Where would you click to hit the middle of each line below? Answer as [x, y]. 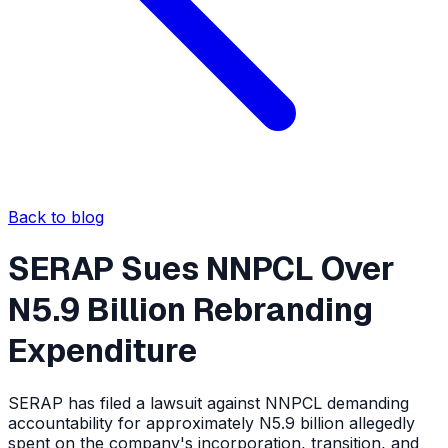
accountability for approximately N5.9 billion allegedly [211, 422]
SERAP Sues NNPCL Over [201, 269]
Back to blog [56, 216]
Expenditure [102, 351]
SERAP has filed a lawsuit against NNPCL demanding [208, 402]
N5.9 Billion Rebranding [190, 310]
